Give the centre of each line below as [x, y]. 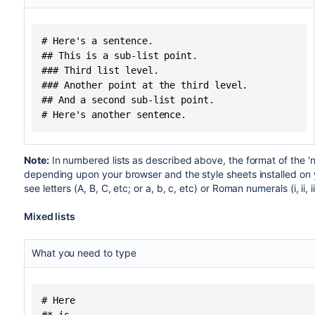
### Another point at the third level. [144, 85]
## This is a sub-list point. [120, 56]
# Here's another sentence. [114, 115]
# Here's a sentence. [97, 41]
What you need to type [84, 253]
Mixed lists [50, 216]
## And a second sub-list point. [128, 100]
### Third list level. [100, 70]
